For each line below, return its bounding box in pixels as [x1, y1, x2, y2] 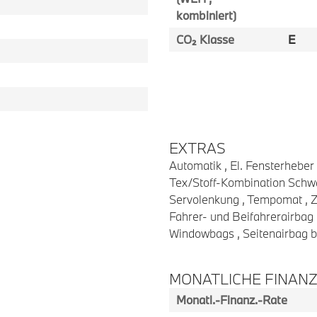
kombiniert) [176, 8, 236, 23]
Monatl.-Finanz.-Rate [176, 292, 287, 307]
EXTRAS [169, 138, 226, 158]
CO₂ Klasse [176, 32, 234, 47]
